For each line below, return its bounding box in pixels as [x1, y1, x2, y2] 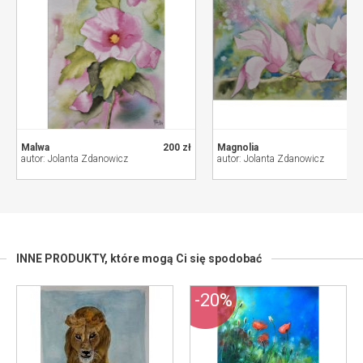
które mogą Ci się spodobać [110, 252, 262, 266]
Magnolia [217, 142, 258, 154]
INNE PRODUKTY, [16, 252, 110, 266]
